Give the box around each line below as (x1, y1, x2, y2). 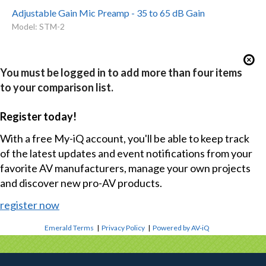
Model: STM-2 (11, 21, 65, 31)
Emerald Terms (45, 223, 94, 233)
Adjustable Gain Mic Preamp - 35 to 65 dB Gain (11, 7, 205, 18)
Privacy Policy (102, 223, 145, 233)
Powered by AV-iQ (153, 223, 210, 233)
